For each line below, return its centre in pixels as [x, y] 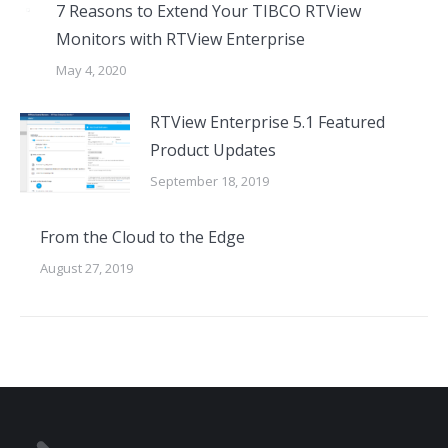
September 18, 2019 [209, 181]
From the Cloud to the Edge [142, 237]
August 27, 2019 [86, 268]
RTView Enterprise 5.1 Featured [267, 122]
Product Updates [213, 150]
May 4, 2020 [91, 70]
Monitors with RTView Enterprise [180, 39]
